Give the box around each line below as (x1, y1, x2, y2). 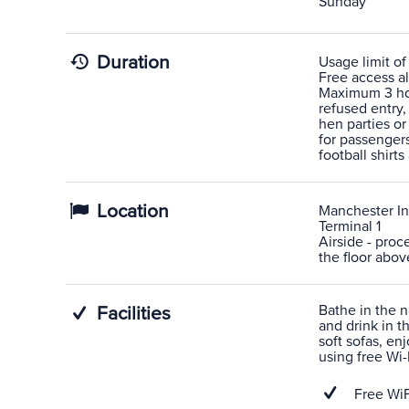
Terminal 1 (318, 217, 381, 236)
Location (92, 200, 170, 223)
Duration (92, 51, 171, 74)
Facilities (92, 302, 172, 325)
